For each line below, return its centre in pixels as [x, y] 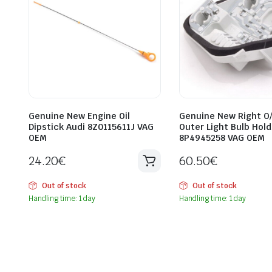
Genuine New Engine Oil [79, 116]
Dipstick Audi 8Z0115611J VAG [91, 127]
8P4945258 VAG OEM [222, 138]
